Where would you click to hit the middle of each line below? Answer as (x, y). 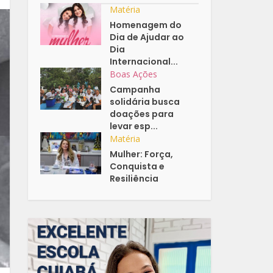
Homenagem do (146, 25)
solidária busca (145, 102)
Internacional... (144, 62)
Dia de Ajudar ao (147, 37)
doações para (142, 114)
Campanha (135, 90)
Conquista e (137, 167)
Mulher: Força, (142, 154)
